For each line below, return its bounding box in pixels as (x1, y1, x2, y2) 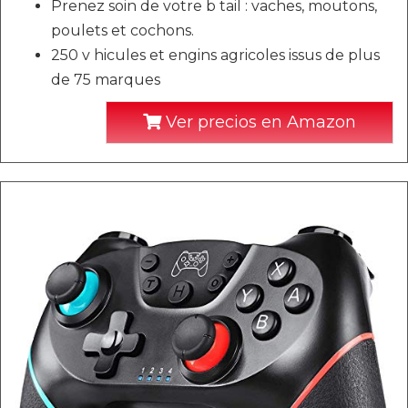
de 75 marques (51, 71, 160, 88)
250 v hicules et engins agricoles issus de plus (51, 46, 380, 64)
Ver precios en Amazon (161, 112, 356, 132)
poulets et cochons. (51, 22, 194, 39)
